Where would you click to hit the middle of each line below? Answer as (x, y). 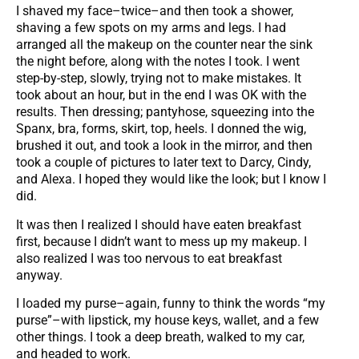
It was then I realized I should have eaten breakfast (159, 224)
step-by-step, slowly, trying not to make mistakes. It (159, 79)
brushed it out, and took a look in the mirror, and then (164, 146)
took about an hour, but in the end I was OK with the (161, 95)
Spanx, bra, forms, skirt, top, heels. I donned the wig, (161, 129)
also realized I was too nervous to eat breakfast (149, 258)
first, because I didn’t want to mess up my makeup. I (161, 241)
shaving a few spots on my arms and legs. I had (151, 28)
